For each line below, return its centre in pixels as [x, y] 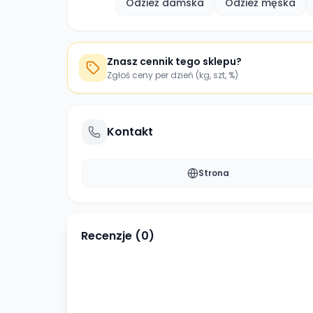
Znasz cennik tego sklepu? [174, 61]
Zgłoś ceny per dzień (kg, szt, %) [173, 75]
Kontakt [130, 132]
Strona [213, 173]
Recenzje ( [111, 236]
